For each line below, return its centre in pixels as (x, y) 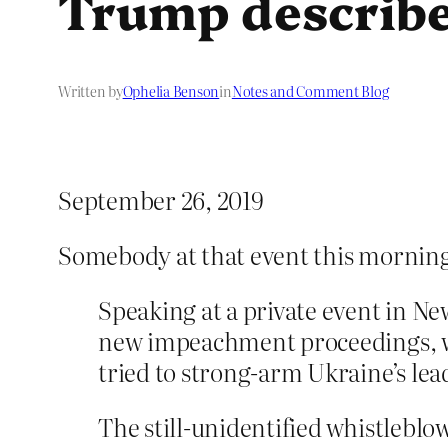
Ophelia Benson (171, 91)
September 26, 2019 (161, 200)
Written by (90, 91)
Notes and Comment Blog (310, 91)
